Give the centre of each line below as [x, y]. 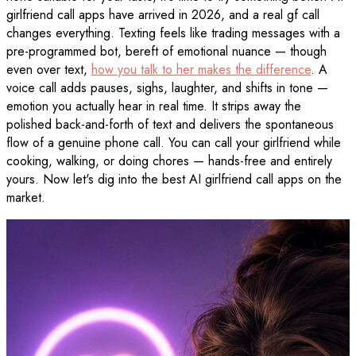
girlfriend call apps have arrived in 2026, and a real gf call [163, 15]
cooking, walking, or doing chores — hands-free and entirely [169, 161]
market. [26, 198]
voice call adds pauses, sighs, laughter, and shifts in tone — [167, 88]
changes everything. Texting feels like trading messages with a [173, 33]
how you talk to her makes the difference [201, 70]
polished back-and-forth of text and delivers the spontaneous [170, 125]
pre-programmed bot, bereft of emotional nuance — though [166, 52]
